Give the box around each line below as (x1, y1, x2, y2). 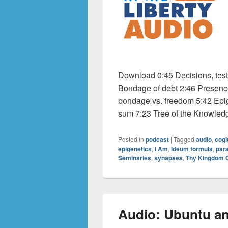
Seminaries (118, 153, 151, 162)
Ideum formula (171, 144, 213, 153)
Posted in (118, 135, 144, 144)
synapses (154, 153, 183, 162)
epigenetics (118, 144, 152, 153)
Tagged (174, 135, 194, 144)
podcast (146, 135, 169, 144)
